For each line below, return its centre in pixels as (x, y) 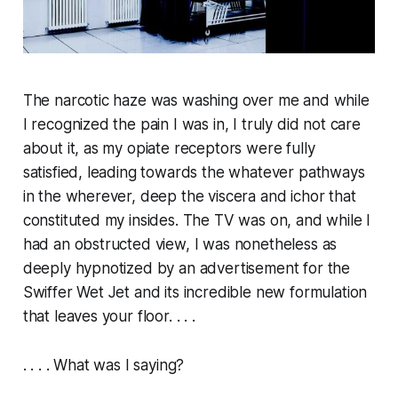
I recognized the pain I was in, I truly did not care (191, 124)
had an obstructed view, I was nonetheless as (180, 244)
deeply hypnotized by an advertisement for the (187, 268)
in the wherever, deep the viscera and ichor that (189, 196)
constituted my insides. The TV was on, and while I (197, 220)
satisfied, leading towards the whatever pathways (194, 172)
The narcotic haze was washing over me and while (196, 100)
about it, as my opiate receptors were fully (169, 148)
